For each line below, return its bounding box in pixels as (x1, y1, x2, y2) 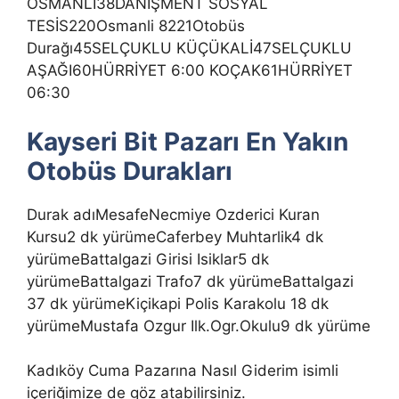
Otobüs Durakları (27, 155, 232, 186)
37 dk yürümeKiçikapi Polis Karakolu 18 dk (27, 294, 329, 313)
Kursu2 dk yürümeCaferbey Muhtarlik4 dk (27, 227, 323, 246)
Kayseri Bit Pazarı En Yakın (27, 126, 348, 157)
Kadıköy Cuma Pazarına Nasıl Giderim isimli (27, 362, 338, 380)
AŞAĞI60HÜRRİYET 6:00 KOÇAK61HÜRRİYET (27, 61, 353, 80)
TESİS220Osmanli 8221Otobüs (27, 17, 245, 36)
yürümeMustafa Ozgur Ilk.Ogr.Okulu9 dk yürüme (27, 316, 370, 335)
